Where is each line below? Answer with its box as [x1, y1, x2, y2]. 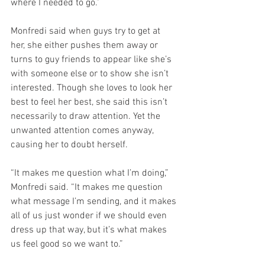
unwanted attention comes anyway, [11, 124, 156, 137]
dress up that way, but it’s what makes [11, 224, 169, 236]
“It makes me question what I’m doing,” [11, 167, 171, 179]
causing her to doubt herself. [11, 138, 128, 151]
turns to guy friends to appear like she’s [11, 53, 174, 66]
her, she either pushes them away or [11, 39, 160, 51]
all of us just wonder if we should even [11, 209, 169, 222]
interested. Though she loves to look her [11, 82, 174, 94]
